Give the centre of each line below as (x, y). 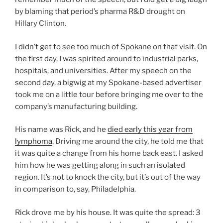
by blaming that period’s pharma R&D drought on (100, 12)
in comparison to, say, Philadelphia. (75, 189)
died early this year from (150, 130)
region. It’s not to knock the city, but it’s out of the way (108, 177)
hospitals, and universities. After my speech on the (103, 70)
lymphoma (34, 142)
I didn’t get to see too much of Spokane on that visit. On (111, 47)
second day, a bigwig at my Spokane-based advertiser (108, 82)
